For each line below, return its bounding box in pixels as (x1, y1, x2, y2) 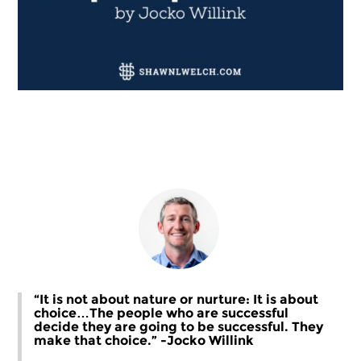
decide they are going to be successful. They (34, 318, 324, 334)
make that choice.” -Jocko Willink (34, 332, 255, 348)
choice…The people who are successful (34, 305, 289, 321)
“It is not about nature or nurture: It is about (34, 291, 319, 307)
